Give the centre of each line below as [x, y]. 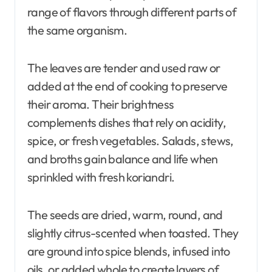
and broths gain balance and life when [123, 158]
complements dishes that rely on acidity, [127, 122]
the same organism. [77, 30]
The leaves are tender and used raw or [124, 67]
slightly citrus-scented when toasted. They [133, 233]
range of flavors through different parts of [132, 12]
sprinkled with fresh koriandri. [101, 177]
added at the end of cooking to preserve [127, 86]
